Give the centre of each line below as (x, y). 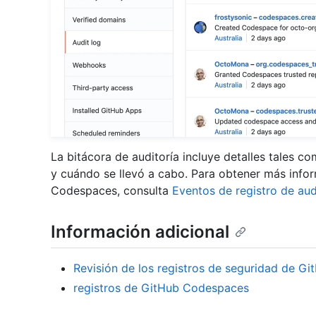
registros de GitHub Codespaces (161, 288)
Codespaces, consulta (111, 190)
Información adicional (140, 232)
